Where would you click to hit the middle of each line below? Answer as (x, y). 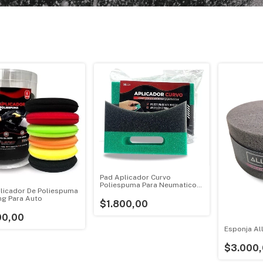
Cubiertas (117, 193)
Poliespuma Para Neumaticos (151, 185)
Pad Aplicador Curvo (136, 177)
